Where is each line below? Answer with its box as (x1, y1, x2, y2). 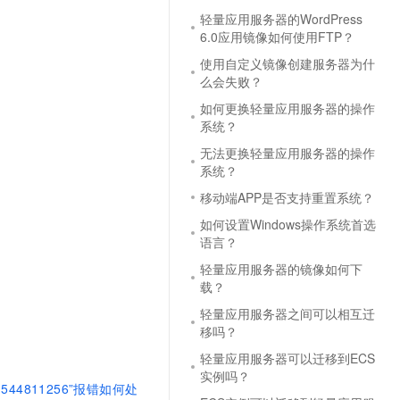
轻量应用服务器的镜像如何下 (200, 260, 362, 278)
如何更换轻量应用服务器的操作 (200, 99, 375, 117)
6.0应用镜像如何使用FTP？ (200, 28, 354, 46)
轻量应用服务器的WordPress (200, 10, 362, 28)
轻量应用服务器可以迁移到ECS (200, 349, 375, 367)
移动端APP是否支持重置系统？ (200, 188, 374, 206)
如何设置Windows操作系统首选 (200, 215, 376, 233)
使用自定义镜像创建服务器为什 (200, 54, 375, 72)
